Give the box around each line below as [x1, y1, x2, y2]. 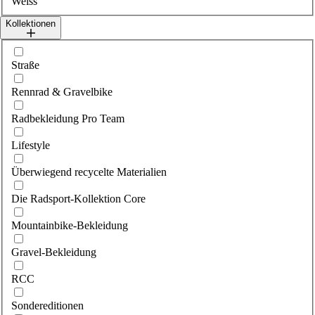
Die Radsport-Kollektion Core [11, 193, 146, 205]
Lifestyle [11, 139, 50, 152]
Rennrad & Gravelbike [11, 86, 112, 98]
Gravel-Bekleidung [11, 246, 96, 259]
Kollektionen [6, 18, 56, 30]
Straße [11, 59, 39, 72]
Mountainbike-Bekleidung [11, 219, 128, 232]
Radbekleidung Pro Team [11, 112, 124, 125]
